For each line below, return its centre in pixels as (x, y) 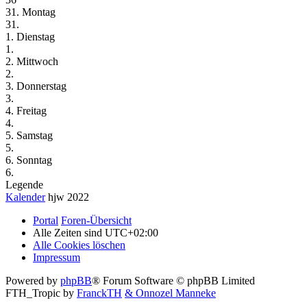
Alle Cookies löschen (79, 245)
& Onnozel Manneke (170, 293)
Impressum (57, 257)
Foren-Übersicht (96, 220)
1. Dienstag (30, 36)
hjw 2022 (67, 197)
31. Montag (30, 12)
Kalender (25, 197)
